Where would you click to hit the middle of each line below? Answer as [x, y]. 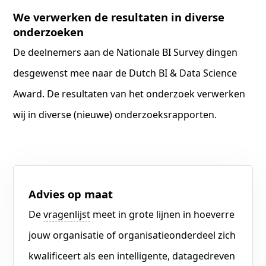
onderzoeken [49, 32]
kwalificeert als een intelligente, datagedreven [132, 256]
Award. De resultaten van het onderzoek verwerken [129, 94]
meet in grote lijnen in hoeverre [163, 214]
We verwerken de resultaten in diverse [119, 17]
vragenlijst [67, 214]
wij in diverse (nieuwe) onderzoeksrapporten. [115, 115]
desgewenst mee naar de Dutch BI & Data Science [125, 73]
